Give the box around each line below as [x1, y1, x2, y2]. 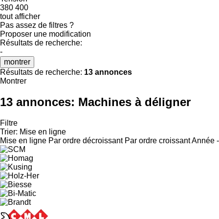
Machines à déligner [78, 95, 191, 109]
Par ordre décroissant [48, 136, 123, 145]
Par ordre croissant [125, 136, 190, 145]
